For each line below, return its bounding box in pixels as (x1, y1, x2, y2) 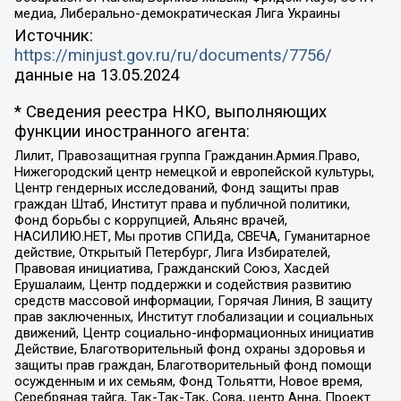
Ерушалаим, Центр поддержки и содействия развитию (13, 277, 352, 294)
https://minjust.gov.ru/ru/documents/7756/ (13, 46, 332, 66)
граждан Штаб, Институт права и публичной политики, (13, 196, 350, 213)
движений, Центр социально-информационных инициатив (13, 325, 374, 342)
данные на (13, 65, 100, 86)
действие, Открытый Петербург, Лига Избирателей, (13, 244, 330, 261)
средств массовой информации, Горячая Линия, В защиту (13, 293, 372, 310)
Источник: (13, 26, 93, 47)
